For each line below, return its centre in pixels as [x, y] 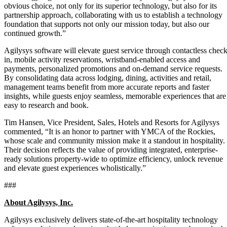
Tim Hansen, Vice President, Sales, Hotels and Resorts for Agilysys [112, 122]
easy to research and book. [46, 105]
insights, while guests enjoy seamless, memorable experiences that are [115, 96]
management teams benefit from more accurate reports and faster [107, 87]
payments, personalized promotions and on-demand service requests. [113, 68]
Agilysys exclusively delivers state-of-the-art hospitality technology [111, 219]
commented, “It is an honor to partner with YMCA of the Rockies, [110, 131]
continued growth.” [35, 33]
